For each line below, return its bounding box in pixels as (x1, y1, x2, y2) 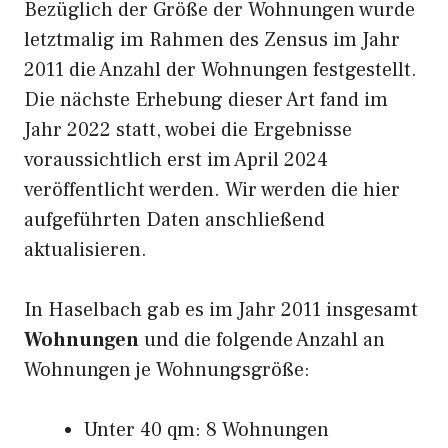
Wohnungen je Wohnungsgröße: (24, 357, 310, 383)
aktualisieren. (24, 237, 147, 263)
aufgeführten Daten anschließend (24, 207, 325, 233)
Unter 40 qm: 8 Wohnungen (84, 417, 329, 443)
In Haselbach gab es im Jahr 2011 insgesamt (24, 297, 418, 323)
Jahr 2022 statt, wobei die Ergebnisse (24, 117, 352, 143)
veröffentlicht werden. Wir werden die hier (24, 177, 400, 203)
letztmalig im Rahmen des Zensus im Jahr (24, 27, 400, 53)
